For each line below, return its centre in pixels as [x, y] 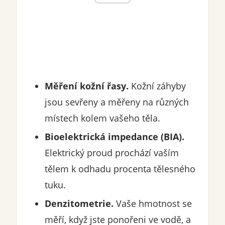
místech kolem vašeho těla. [102, 118]
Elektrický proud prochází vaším [111, 153]
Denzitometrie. [79, 204]
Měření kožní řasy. [86, 86]
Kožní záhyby [157, 86]
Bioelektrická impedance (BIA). [114, 137]
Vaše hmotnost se [152, 204]
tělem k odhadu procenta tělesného [120, 169]
